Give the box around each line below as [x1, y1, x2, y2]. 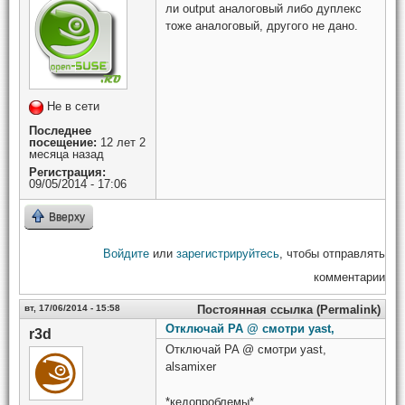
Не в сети [47, 99, 99, 114]
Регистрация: [29, 165, 106, 180]
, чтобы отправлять [279, 247, 385, 261]
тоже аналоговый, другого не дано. [165, 19, 358, 33]
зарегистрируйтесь [176, 247, 279, 261]
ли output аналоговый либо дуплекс [165, 2, 362, 16]
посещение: [29, 136, 97, 150]
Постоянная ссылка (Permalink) [197, 303, 381, 317]
